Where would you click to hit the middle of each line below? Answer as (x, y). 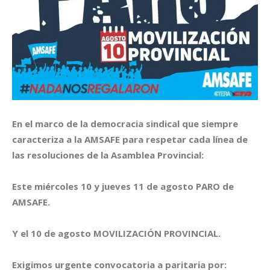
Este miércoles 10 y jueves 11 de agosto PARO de (123, 186)
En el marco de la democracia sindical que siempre (125, 123)
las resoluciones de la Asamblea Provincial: (108, 155)
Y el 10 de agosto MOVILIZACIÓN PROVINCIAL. (116, 233)
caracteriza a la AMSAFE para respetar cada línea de (130, 139)
